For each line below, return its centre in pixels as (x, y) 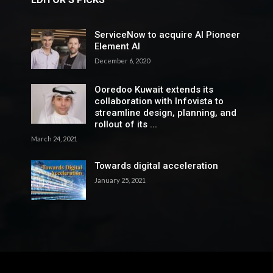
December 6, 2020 (122, 60)
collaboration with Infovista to (159, 101)
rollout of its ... (126, 124)
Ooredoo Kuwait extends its (154, 89)
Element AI (117, 46)
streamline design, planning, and (165, 112)
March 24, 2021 (54, 138)
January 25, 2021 (120, 180)
